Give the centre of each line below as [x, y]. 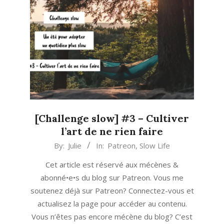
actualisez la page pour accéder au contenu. [112, 204]
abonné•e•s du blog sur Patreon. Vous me [112, 178]
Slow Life [155, 146]
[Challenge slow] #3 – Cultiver [112, 118]
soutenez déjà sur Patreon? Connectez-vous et [112, 191]
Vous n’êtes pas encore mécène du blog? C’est [112, 217]
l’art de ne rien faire [112, 131]
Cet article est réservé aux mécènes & [112, 165]
